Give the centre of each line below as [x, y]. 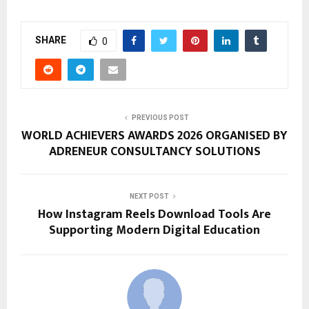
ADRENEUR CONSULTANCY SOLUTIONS [154, 152]
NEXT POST [149, 197]
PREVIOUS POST [160, 118]
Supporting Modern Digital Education [154, 231]
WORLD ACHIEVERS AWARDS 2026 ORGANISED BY [154, 136]
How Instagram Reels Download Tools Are [154, 215]
